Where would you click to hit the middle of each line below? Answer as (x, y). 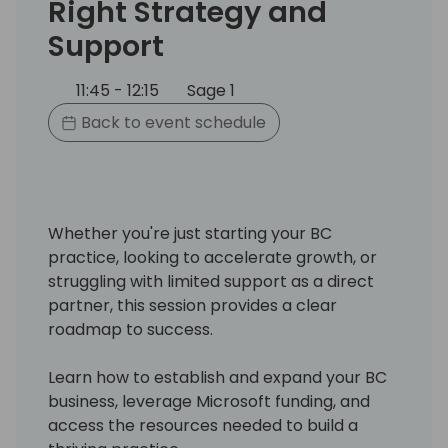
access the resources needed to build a (203, 425)
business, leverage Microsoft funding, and (209, 401)
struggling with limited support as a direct (211, 281)
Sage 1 (209, 91)
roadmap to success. (130, 329)
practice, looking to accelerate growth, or (212, 257)
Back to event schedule (172, 122)
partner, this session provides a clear (192, 305)
